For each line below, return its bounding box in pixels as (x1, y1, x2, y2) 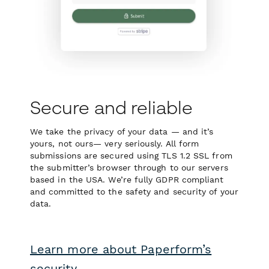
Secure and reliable (30, 97, 193, 118)
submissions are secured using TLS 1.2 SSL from (30, 151, 232, 160)
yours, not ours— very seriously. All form (30, 139, 199, 148)
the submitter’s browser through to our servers (30, 163, 228, 172)
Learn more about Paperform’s (30, 242, 212, 256)
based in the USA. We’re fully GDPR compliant (30, 175, 224, 184)
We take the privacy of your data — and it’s (30, 127, 214, 136)
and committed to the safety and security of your (30, 187, 238, 196)
